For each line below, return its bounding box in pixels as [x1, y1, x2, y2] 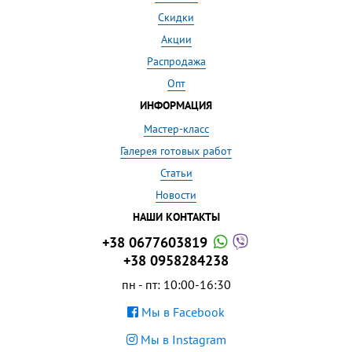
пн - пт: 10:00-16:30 [121, 276, 231, 292]
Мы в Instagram [137, 331, 226, 347]
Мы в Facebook [138, 303, 225, 320]
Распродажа [146, 53, 206, 68]
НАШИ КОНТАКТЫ [132, 209, 220, 224]
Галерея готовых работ [120, 143, 232, 158]
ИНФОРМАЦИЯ [140, 97, 212, 112]
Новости [156, 187, 196, 202]
